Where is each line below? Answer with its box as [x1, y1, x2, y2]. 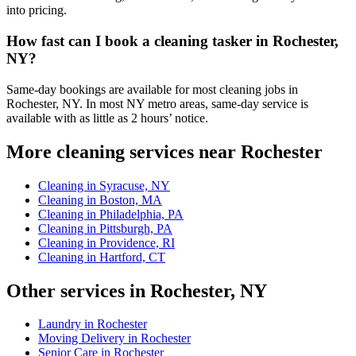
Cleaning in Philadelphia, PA [38, 207, 184, 221]
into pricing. [6, 3, 67, 17]
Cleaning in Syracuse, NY [38, 178, 170, 192]
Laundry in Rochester [38, 317, 147, 331]
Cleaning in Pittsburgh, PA [38, 221, 172, 235]
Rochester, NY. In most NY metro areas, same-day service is [6, 96, 308, 110]
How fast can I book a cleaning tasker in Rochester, [6, 33, 339, 50]
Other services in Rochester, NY [6, 280, 267, 301]
